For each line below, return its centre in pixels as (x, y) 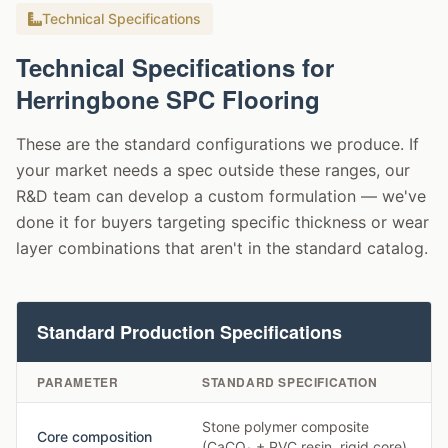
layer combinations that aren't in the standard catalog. (222, 248)
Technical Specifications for (175, 67)
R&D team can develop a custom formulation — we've (221, 196)
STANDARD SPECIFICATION (290, 382)
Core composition (94, 436)
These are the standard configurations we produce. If (217, 144)
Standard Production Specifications (189, 332)
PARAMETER (78, 382)
